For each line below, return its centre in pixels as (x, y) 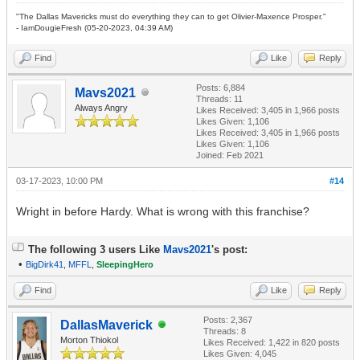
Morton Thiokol (89, 340)
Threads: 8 (225, 331)
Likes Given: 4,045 (240, 353)
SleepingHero (125, 264)
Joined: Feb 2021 (230, 155)
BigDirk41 (45, 264)
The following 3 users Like (96, 249)
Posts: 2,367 (228, 319)
